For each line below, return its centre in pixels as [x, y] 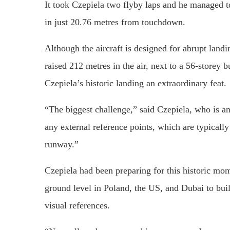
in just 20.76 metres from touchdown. [115, 22]
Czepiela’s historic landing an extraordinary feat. [136, 83]
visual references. [77, 206]
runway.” [62, 145]
